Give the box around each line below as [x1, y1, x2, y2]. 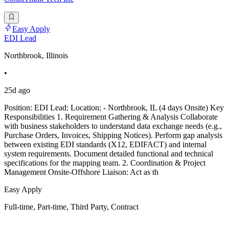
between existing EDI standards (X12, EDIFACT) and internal [4, 140, 207, 149]
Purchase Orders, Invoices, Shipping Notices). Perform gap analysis [4, 130, 222, 140]
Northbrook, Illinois [4, 51, 68, 60]
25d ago [4, 85, 30, 95]
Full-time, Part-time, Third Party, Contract [4, 202, 139, 211]
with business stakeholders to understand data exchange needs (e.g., [4, 121, 222, 130]
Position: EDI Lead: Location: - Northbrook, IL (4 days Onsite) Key [4, 103, 224, 112]
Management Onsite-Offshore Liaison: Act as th [4, 167, 158, 176]
